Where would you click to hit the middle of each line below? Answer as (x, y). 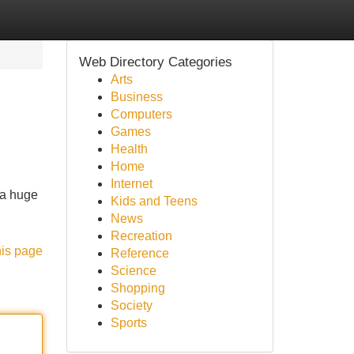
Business (136, 97)
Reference (139, 253)
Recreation (141, 236)
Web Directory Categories (155, 62)
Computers (141, 114)
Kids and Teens (154, 201)
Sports (128, 323)
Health (129, 149)
